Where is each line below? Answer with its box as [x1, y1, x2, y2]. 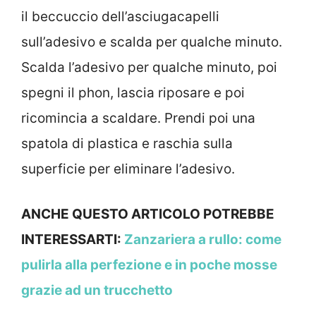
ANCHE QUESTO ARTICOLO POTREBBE [21, 206, 274, 223]
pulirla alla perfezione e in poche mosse [21, 257, 277, 274]
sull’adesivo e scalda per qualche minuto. [21, 33, 282, 50]
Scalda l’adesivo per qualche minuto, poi [21, 59, 277, 75]
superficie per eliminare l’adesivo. [21, 160, 235, 177]
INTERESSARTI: [21, 231, 124, 248]
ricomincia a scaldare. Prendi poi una [21, 109, 255, 126]
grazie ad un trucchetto [21, 282, 173, 299]
